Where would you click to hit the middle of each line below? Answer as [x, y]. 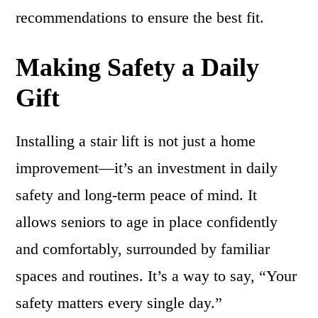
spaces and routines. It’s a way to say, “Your [157, 276]
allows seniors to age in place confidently [147, 222]
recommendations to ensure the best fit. [140, 17]
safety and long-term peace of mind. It [137, 195]
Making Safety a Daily [138, 67]
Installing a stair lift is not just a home [136, 141]
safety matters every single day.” [119, 303]
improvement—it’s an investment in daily [147, 168]
